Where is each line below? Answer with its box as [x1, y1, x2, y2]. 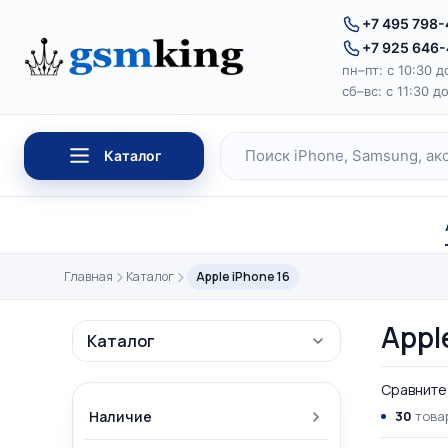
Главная [64, 268, 113, 285]
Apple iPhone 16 [196, 268, 290, 285]
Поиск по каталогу [221, 157, 370, 177]
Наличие [89, 407, 152, 426]
